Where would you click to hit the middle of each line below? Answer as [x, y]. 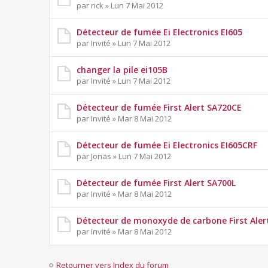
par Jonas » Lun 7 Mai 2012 [124, 156]
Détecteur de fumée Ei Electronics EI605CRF [167, 145]
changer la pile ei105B [122, 70]
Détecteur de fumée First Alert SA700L [156, 183]
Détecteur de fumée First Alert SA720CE [159, 108]
